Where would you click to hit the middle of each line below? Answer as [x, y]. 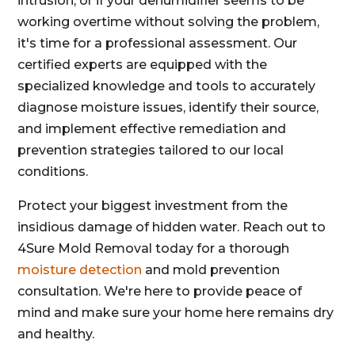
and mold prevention [211, 270]
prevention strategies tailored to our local [151, 150]
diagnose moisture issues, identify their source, [168, 107]
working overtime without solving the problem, [169, 22]
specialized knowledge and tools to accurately [167, 86]
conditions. [53, 172]
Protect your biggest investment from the [153, 206]
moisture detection [80, 270]
